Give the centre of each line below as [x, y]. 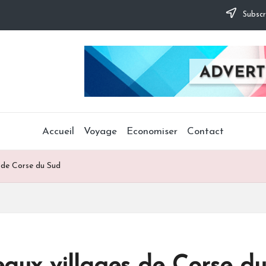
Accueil [58, 131]
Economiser [152, 131]
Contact [205, 131]
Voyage [100, 131]
